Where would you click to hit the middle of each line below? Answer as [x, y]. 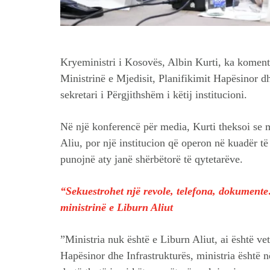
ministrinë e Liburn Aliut [120, 208]
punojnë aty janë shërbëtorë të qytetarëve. [152, 159]
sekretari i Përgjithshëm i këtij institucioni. [154, 95]
